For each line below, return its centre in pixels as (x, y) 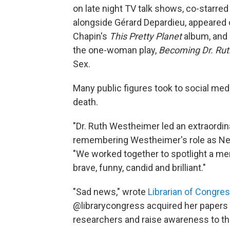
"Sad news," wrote (110, 192)
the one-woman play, (116, 50)
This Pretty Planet (146, 36)
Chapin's (91, 36)
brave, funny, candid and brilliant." (139, 168)
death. (85, 102)
